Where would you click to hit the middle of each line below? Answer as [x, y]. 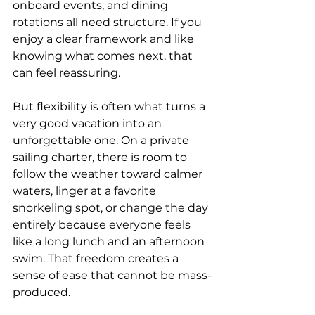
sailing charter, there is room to [101, 157]
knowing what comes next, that [104, 56]
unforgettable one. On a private [102, 140]
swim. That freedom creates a [97, 258]
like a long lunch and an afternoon [110, 242]
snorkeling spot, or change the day [112, 208]
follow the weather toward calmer [109, 174]
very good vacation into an [89, 123]
